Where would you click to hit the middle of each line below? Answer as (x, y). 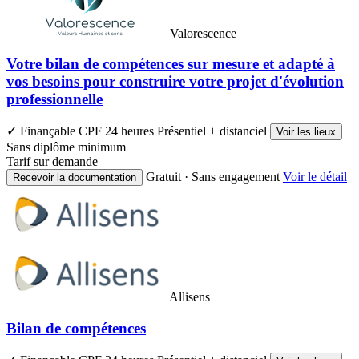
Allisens (190, 297)
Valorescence (203, 33)
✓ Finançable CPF (56, 131)
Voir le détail (315, 177)
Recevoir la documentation (75, 178)
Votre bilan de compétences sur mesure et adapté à (171, 64)
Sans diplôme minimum (66, 147)
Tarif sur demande (52, 162)
